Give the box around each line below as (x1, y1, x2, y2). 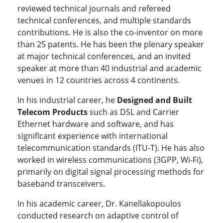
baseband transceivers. (17, 178, 105, 190)
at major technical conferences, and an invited (17, 51, 191, 62)
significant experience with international (17, 130, 168, 142)
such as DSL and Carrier (88, 107, 179, 118)
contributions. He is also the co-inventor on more (17, 27, 203, 38)
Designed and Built (117, 95, 192, 106)
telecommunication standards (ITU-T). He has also (17, 142, 205, 154)
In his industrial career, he (17, 95, 117, 106)
